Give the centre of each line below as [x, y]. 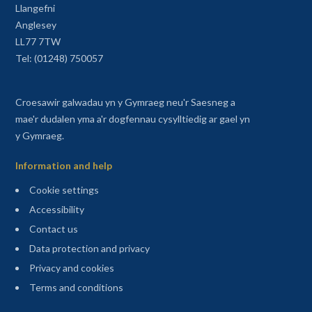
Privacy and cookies [71, 267]
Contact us [53, 228]
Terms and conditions [76, 287]
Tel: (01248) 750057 [59, 58]
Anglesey [36, 25]
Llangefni [35, 8]
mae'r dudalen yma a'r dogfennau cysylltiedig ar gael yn [132, 119]
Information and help [63, 166]
